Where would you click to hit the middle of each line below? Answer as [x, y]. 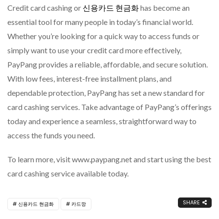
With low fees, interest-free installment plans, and [89, 78]
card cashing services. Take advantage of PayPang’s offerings [109, 107]
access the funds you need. [51, 135]
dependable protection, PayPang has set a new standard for [106, 92]
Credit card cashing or [45, 7]
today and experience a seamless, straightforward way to [102, 121]
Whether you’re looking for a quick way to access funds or [103, 36]
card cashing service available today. [68, 173]
